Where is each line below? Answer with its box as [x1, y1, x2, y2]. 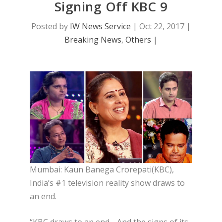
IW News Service [70, 21, 131, 32]
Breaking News [64, 34, 121, 46]
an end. [30, 190, 56, 202]
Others [125, 34, 151, 46]
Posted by [31, 21, 70, 32]
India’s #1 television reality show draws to [30, 177, 185, 188]
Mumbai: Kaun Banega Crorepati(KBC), [30, 164, 174, 175]
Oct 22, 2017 [139, 21, 184, 32]
